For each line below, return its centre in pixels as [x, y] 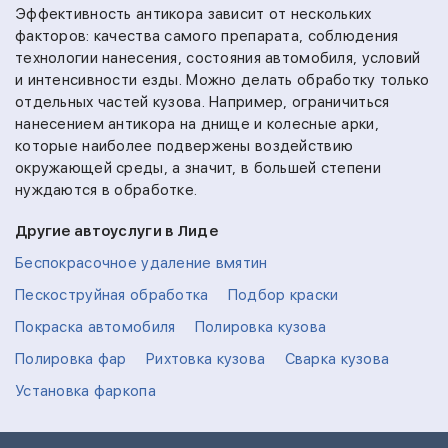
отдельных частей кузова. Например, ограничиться [202, 102]
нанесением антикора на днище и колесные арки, [197, 124]
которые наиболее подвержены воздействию [184, 146]
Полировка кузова [260, 327]
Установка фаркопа [85, 391]
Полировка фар [71, 359]
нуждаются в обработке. [106, 190]
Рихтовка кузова [206, 359]
